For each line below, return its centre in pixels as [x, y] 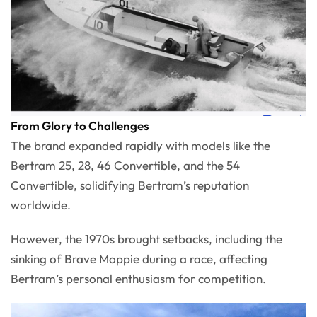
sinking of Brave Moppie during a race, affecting [139, 259]
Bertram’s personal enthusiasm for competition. [138, 279]
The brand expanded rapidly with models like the [140, 146]
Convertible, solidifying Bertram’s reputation [130, 185]
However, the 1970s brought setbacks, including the [146, 239]
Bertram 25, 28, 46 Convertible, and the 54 [125, 166]
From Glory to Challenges [80, 126]
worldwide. [41, 205]
